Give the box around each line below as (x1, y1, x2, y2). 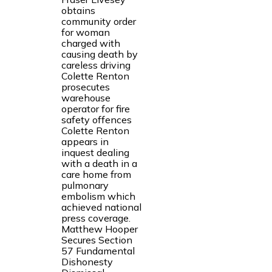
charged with (61, 36, 120, 49)
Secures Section (61, 233, 132, 246)
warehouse (61, 91, 110, 104)
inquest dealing (61, 146, 129, 158)
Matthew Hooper (61, 222, 138, 235)
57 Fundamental (61, 244, 135, 257)
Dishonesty (61, 255, 113, 268)
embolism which (61, 189, 135, 202)
